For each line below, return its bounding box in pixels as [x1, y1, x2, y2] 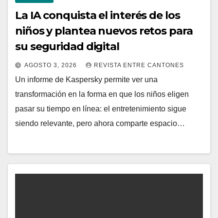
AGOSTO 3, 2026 [24, 62, 79, 69]
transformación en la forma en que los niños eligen [15, 90, 189, 99]
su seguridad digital [15, 40, 119, 54]
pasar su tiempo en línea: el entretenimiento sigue [15, 105, 186, 113]
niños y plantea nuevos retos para [15, 24, 193, 38]
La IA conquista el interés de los [15, 9, 180, 22]
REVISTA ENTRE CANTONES [94, 62, 184, 69]
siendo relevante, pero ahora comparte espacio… [15, 119, 185, 128]
